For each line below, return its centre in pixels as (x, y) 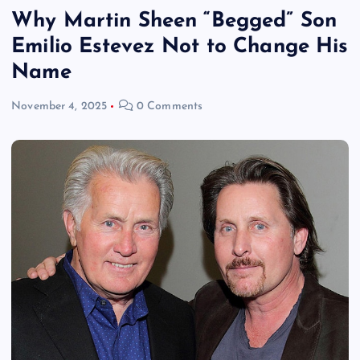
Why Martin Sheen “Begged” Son (174, 22)
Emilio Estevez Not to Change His (180, 47)
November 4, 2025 (59, 107)
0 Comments (168, 107)
